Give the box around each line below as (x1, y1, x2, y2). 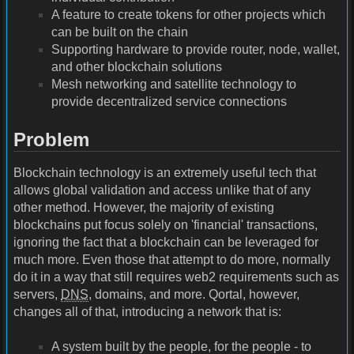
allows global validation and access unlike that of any (13, 183, 311, 197)
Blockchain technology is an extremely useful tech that (13, 165, 316, 179)
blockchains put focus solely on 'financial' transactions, (13, 217, 318, 232)
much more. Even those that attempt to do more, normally (13, 252, 330, 266)
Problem (13, 128, 89, 150)
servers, (13, 287, 61, 301)
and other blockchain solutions (51, 60, 222, 74)
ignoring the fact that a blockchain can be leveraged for (13, 235, 318, 249)
